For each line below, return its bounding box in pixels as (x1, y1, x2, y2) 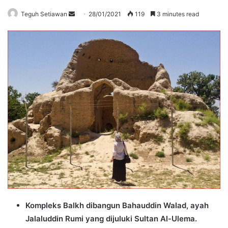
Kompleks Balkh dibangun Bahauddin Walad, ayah (25, 201, 209, 211)
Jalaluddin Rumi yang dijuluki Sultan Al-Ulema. (25, 214, 197, 224)
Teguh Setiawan (21, 10, 67, 18)
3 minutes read (155, 10, 199, 18)
